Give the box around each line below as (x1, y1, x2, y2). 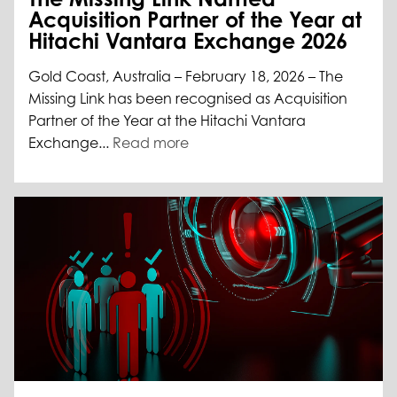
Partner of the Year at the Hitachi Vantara (28, 112, 306, 130)
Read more (113, 134, 189, 152)
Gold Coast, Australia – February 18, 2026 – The (28, 67, 343, 86)
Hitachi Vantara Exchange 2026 (28, 27, 347, 55)
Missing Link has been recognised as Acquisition (28, 90, 347, 108)
